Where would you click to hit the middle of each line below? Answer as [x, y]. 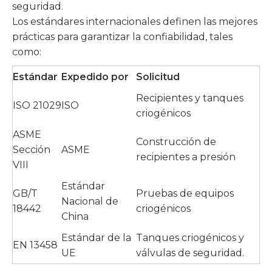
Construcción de [176, 142]
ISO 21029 [37, 105]
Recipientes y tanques [190, 98]
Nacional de [90, 201]
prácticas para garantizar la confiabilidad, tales [122, 37]
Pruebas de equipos [185, 193]
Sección [32, 150]
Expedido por [95, 77]
